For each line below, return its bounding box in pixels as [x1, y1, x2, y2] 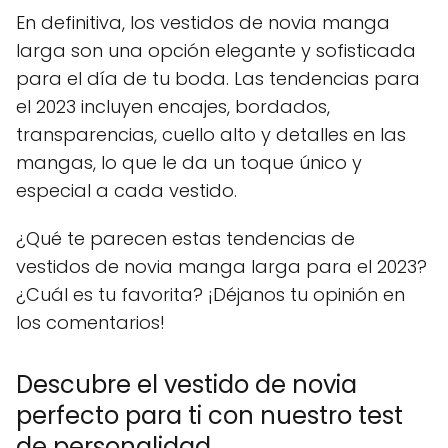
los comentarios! [16, 309, 165, 335]
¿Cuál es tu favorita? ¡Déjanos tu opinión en [16, 281, 405, 307]
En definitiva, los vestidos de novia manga [16, 9, 390, 35]
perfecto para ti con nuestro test [16, 398, 403, 432]
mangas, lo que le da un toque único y [16, 149, 362, 175]
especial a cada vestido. [16, 177, 237, 203]
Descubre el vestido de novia [16, 367, 357, 401]
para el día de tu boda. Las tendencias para [16, 65, 420, 91]
